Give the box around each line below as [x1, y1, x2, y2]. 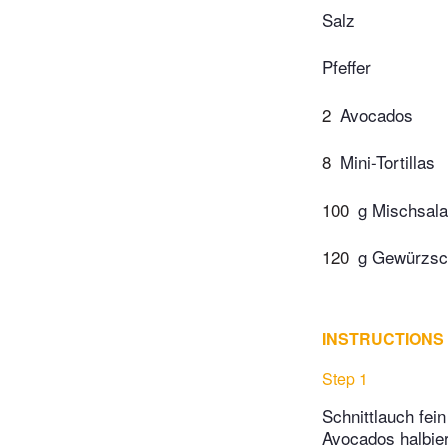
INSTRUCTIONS [322, 327, 444, 351]
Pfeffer [322, 54, 371, 80]
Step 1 [322, 367, 368, 391]
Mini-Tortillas [340, 149, 435, 175]
